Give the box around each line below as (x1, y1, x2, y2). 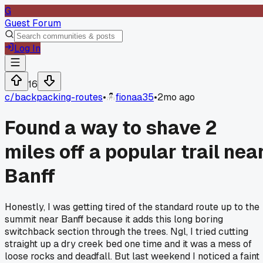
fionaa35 (116, 91, 154, 103)
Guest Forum (5, 17, 61, 29)
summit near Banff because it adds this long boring (5, 213, 223, 225)
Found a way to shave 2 (5, 116, 217, 140)
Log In (14, 42, 41, 55)
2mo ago (157, 91, 195, 103)
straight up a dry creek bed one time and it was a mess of (5, 237, 252, 250)
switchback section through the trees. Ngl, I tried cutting (5, 225, 248, 238)
